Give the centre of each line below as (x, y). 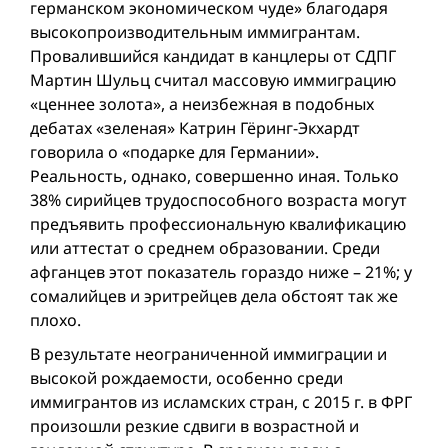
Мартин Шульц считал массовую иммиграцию (213, 80)
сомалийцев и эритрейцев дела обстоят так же (214, 296)
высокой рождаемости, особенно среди (186, 378)
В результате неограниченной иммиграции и (208, 354)
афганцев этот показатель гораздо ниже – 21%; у (221, 272)
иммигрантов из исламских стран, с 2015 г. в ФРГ (221, 402)
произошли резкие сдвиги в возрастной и (194, 426)
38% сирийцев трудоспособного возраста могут (218, 200)
